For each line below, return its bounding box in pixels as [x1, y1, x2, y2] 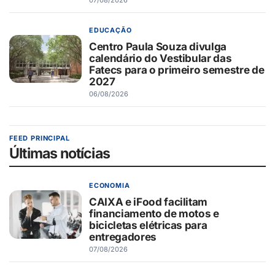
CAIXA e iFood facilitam [89, 195, 208, 209]
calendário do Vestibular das [89, 51, 232, 64]
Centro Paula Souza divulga [89, 39, 227, 53]
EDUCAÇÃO [89, 26, 132, 34]
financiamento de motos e [89, 207, 219, 220]
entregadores [89, 230, 157, 244]
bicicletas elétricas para [89, 219, 207, 232]
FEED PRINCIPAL [9, 133, 70, 142]
